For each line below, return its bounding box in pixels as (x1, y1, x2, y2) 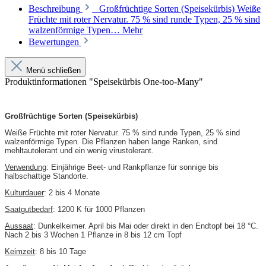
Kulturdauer (5, 188, 44, 197)
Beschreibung (28, 3, 80, 14)
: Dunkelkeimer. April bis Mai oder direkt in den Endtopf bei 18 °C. (33, 221, 258, 230)
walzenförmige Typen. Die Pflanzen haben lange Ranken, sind (5, 137, 217, 146)
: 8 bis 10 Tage (35, 246, 86, 256)
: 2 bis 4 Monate (44, 188, 100, 197)
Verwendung (5, 162, 46, 172)
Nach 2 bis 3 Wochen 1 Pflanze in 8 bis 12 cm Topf (5, 230, 182, 239)
